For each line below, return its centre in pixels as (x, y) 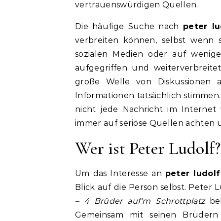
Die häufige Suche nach (129, 26)
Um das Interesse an (120, 173)
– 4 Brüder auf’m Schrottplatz (140, 201)
